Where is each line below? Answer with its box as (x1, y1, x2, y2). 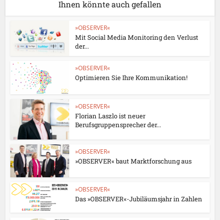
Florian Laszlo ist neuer (75, 111, 146, 120)
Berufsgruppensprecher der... (75, 120, 162, 129)
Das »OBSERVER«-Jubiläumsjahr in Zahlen (75, 194, 203, 203)
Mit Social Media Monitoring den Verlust (75, 33, 199, 42)
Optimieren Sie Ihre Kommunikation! (75, 73, 188, 82)
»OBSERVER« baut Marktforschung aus (75, 157, 192, 166)
